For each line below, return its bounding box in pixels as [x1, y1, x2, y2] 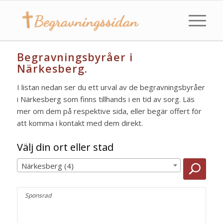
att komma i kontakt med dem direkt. [16, 118, 143, 128]
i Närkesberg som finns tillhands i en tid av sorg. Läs [16, 94, 195, 104]
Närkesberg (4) [21, 160, 74, 171]
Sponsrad [24, 191, 51, 200]
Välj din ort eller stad [16, 140, 113, 154]
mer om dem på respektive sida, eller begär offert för [16, 106, 202, 116]
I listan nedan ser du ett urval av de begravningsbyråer [16, 82, 205, 92]
